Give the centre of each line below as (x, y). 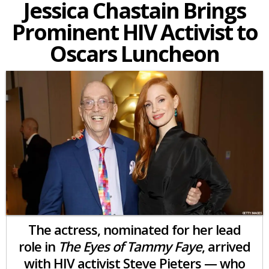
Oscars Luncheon (134, 54)
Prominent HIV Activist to (134, 32)
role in (38, 246)
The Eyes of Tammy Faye (130, 246)
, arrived (226, 246)
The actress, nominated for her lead (134, 229)
